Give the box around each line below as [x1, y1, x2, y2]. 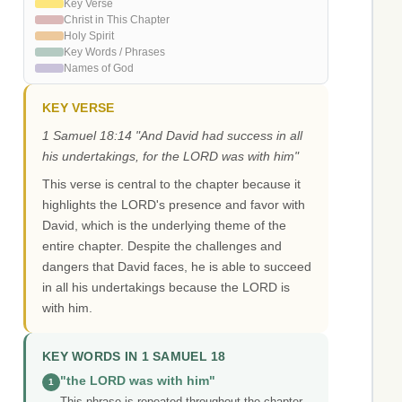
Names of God [64, 62, 134, 75]
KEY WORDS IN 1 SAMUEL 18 [42, 350, 226, 364]
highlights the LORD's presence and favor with [42, 197, 305, 213]
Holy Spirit [64, 30, 114, 43]
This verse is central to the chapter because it [42, 177, 301, 192]
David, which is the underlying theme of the [42, 218, 286, 233]
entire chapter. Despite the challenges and [42, 239, 282, 254]
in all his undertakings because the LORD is [42, 280, 290, 295]
